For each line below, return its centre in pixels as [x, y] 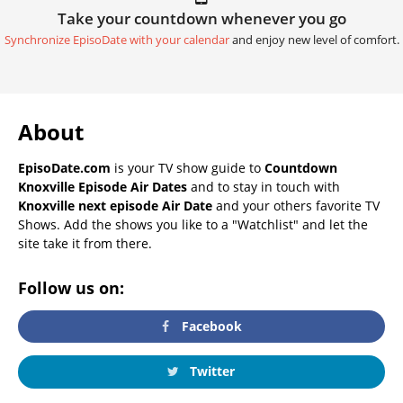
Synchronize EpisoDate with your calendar [116, 40]
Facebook [210, 327]
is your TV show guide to [188, 167]
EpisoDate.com [64, 167]
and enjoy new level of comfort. [314, 40]
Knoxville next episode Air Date [115, 205]
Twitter [210, 372]
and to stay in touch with [264, 186]
